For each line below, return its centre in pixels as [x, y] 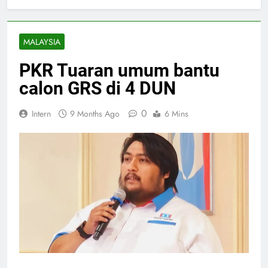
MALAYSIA [42, 42]
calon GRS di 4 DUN [98, 88]
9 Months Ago [95, 113]
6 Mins [176, 113]
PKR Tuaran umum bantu [119, 70]
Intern [41, 113]
